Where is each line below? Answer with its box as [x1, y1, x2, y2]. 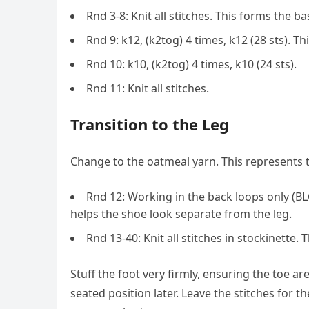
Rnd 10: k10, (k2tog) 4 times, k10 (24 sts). [86, 57, 297, 72]
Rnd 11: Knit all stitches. [86, 81, 209, 96]
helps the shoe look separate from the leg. [70, 206, 292, 221]
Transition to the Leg [70, 114, 229, 134]
